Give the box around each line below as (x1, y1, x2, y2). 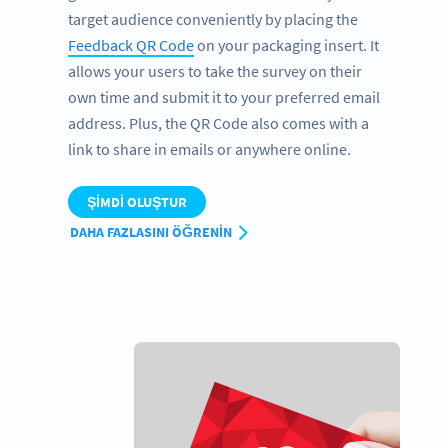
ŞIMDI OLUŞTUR (87, 192, 187, 211)
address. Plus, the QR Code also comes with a (68, 112, 369, 133)
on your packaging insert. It (194, 34, 379, 55)
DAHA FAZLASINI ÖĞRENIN (70, 223, 235, 242)
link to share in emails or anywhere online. (68, 138, 351, 159)
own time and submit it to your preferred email (68, 86, 380, 107)
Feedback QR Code (68, 34, 194, 55)
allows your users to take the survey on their (68, 60, 362, 81)
